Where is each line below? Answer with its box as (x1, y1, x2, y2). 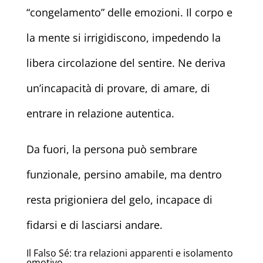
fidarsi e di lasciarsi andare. (26, 218, 163, 232)
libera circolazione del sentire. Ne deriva (26, 56, 225, 70)
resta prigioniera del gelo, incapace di (26, 193, 213, 207)
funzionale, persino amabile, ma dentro (26, 167, 222, 182)
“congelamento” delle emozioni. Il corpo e (26, 5, 232, 20)
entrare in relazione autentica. (26, 106, 174, 121)
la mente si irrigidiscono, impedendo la (26, 31, 221, 45)
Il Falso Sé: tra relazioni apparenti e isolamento (26, 247, 233, 260)
